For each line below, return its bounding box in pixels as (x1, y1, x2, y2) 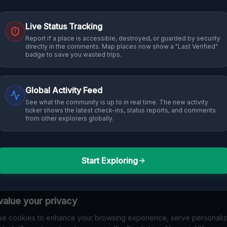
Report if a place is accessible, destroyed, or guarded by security (25, 34, 220, 42)
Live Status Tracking (25, 21, 102, 31)
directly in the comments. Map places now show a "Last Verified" (25, 43, 218, 50)
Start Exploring (81, 156, 138, 166)
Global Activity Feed (25, 85, 102, 95)
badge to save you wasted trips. (25, 51, 122, 58)
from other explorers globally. (25, 115, 113, 122)
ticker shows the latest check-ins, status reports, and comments (25, 106, 216, 114)
